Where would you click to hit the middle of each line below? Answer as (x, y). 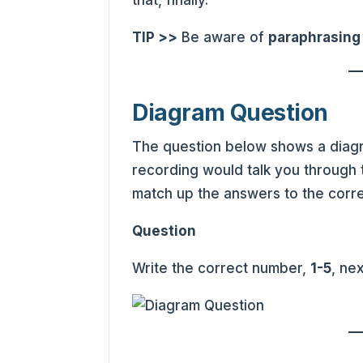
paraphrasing (315, 37)
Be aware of (223, 37)
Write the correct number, (222, 268)
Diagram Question (230, 112)
